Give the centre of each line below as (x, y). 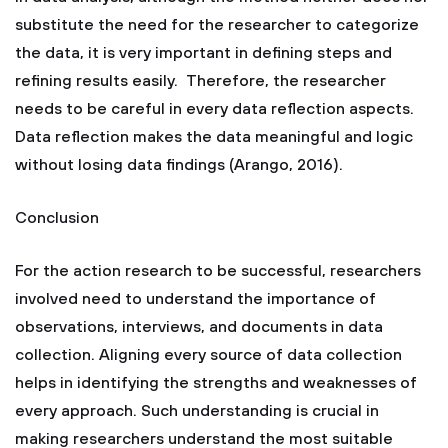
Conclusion (57, 218)
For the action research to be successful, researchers (218, 271)
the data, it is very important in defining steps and (203, 53)
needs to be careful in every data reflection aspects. (214, 109)
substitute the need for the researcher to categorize (217, 25)
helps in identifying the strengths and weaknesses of (216, 383)
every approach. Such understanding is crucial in (197, 411)
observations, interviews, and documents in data (199, 327)
